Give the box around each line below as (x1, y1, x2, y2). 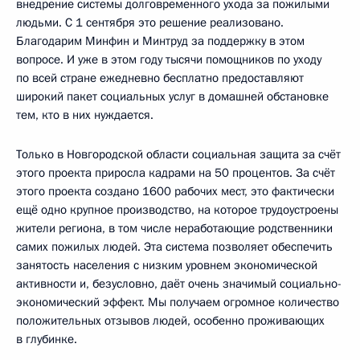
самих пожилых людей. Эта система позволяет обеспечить (16, 238, 333, 255)
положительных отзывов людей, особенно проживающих (16, 312, 325, 329)
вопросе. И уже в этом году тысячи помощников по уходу (16, 51, 321, 67)
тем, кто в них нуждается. (16, 106, 153, 123)
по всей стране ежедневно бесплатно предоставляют (16, 69, 304, 86)
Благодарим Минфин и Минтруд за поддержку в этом (16, 32, 305, 49)
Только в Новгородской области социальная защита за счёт (16, 145, 341, 162)
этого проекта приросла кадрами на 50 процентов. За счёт (16, 164, 335, 181)
